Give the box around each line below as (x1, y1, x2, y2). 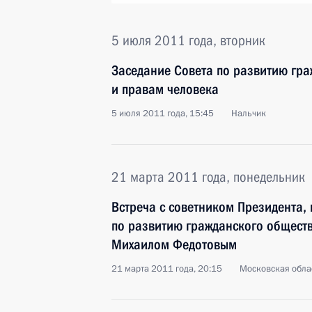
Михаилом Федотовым (111, 236, 237, 253)
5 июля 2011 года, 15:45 (111, 107, 214, 120)
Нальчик (231, 107, 266, 120)
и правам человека (111, 81, 219, 97)
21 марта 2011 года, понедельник (111, 169, 305, 185)
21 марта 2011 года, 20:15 (111, 263, 222, 275)
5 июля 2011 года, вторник (111, 32, 265, 49)
